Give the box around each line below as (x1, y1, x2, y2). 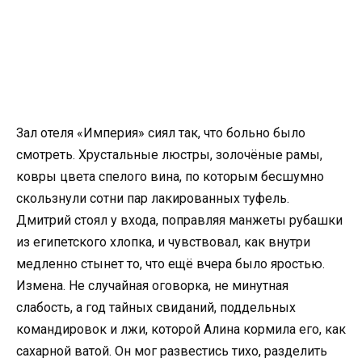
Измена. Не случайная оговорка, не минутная (16, 278, 288, 293)
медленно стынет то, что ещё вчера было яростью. (16, 256, 325, 271)
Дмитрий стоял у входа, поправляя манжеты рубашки (16, 213, 343, 228)
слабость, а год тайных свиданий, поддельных (16, 300, 296, 315)
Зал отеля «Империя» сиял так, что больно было (16, 125, 305, 141)
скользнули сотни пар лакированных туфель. (16, 191, 289, 206)
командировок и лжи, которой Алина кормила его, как (16, 322, 346, 337)
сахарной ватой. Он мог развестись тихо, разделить (16, 343, 327, 359)
